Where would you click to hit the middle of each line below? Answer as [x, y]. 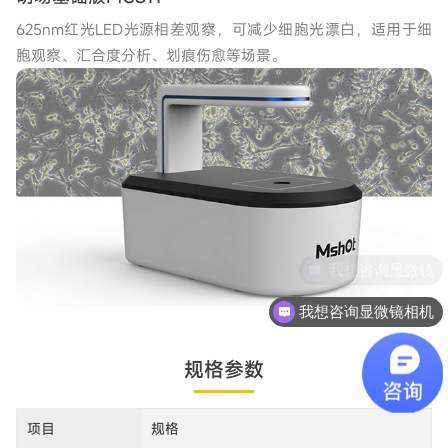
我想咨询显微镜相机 [367, 310]
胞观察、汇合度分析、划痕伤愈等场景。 [150, 54]
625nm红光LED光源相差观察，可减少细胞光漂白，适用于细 [224, 28]
